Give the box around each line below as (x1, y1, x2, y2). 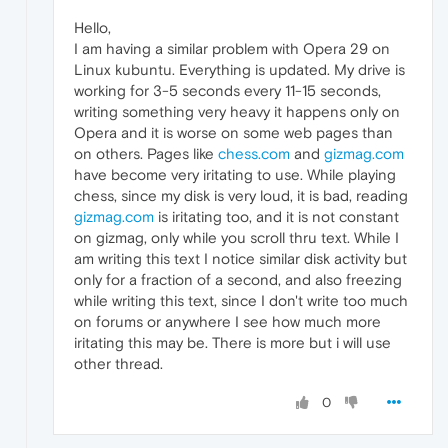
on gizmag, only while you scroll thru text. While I (74, 229, 399, 247)
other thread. (74, 355, 163, 373)
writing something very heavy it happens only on (74, 103, 400, 121)
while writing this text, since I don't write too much (74, 292, 408, 310)
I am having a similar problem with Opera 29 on (74, 40, 390, 58)
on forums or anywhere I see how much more (74, 313, 381, 331)
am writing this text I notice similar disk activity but (74, 250, 407, 268)
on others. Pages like (74, 145, 218, 163)
